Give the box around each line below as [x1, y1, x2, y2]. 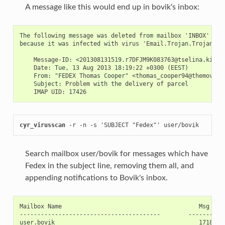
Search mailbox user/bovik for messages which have [25, 149, 208, 158]
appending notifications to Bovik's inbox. [25, 173, 168, 182]
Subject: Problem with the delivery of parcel [19, 80, 188, 87]
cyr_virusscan [19, 121, 65, 129]
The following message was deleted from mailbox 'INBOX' [19, 32, 209, 39]
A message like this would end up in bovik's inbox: [25, 3, 199, 11]
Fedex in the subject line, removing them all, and [25, 161, 194, 170]
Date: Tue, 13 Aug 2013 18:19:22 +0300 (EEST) [19, 64, 188, 71]
